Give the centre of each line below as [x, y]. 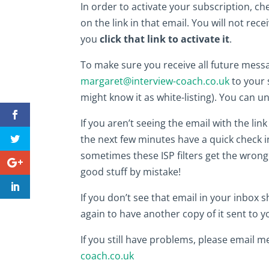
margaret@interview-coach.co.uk [155, 81]
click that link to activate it [164, 39]
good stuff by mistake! [131, 171]
